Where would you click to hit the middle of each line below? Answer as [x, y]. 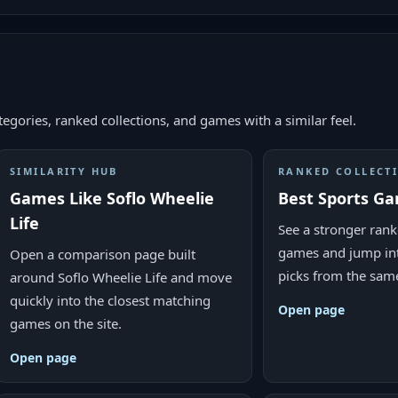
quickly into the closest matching [110, 300]
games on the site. [66, 323]
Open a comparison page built [103, 254]
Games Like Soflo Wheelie [112, 198]
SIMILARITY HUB [64, 171]
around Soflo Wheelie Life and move [121, 277]
